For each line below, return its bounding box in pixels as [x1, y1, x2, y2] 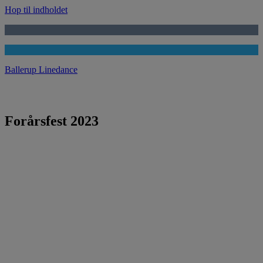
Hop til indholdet [5, 5, 68, 15]
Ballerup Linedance [5, 65, 77, 75]
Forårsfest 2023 [5, 113, 99, 129]
